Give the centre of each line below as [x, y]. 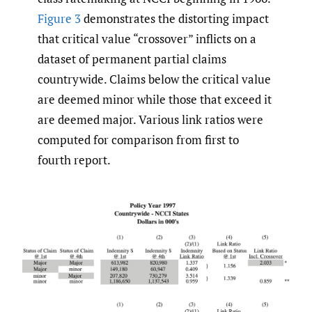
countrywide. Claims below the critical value [154, 79]
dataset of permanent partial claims [132, 59]
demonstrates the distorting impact [175, 19]
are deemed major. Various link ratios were [150, 120]
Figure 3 [59, 19]
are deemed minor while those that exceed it [155, 100]
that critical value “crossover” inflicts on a [147, 39]
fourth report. [74, 160]
